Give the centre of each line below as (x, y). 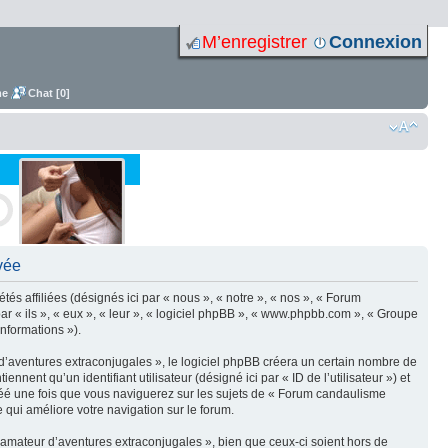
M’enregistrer (254, 42)
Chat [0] (49, 93)
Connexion (375, 42)
